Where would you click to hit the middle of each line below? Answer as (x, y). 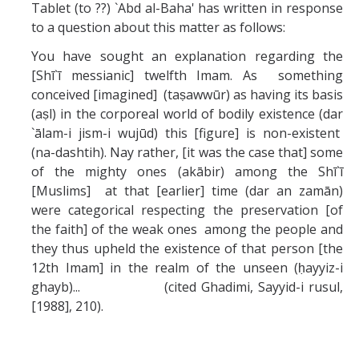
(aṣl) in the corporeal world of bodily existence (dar (187, 114)
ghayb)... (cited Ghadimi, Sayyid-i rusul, (187, 287)
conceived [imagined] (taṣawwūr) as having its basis (187, 95)
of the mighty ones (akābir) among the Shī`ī (187, 171)
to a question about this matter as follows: (158, 27)
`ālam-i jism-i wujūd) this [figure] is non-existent (187, 133)
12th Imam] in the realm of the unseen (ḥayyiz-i (187, 268)
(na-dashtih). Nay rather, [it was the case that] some (187, 152)
